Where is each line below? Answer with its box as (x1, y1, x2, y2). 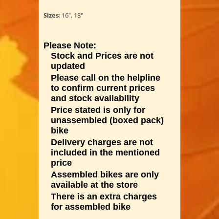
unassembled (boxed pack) (51, 115, 164, 125)
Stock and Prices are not (51, 50, 153, 61)
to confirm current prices (51, 83, 155, 93)
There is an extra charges (51, 191, 157, 201)
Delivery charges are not (51, 137, 153, 147)
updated (51, 61, 85, 71)
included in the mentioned (51, 147, 160, 157)
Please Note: (44, 40, 96, 50)
